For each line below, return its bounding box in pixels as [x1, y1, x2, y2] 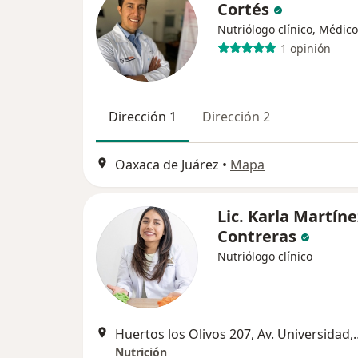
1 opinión [280, 40, 331, 56]
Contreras [217, 225, 300, 247]
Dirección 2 [202, 108, 270, 126]
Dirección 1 [109, 108, 177, 126]
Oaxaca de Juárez [115, 155, 219, 173]
